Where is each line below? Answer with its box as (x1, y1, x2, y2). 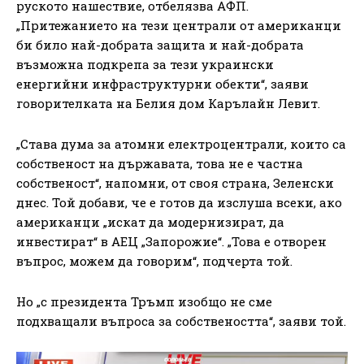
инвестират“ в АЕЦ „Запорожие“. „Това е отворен (16, 232, 327, 249)
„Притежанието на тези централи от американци (16, 16, 341, 33)
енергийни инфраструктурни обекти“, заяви (16, 75, 309, 92)
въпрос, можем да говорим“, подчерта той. (16, 252, 292, 269)
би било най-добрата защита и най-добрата (16, 36, 304, 53)
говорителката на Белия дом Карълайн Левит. (16, 94, 320, 111)
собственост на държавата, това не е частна (16, 154, 303, 171)
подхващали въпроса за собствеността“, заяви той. (16, 312, 346, 329)
